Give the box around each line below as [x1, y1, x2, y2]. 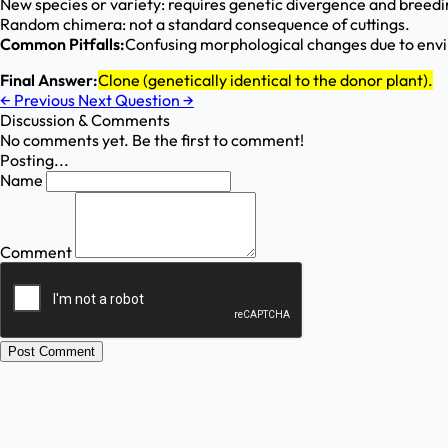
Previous [11, 90, 78, 111]
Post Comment [8, 344, 95, 360]
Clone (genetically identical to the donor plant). [98, 70, 433, 91]
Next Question [78, 90, 183, 111]
